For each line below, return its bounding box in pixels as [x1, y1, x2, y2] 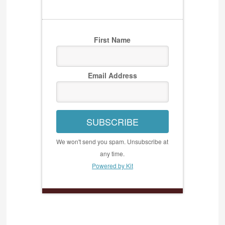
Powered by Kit [91, 161, 133, 170]
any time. [100, 149, 125, 158]
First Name [94, 35, 131, 45]
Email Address [87, 70, 137, 81]
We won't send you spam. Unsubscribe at [56, 137, 169, 146]
